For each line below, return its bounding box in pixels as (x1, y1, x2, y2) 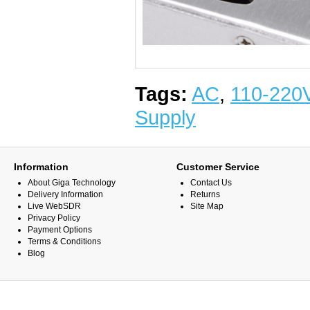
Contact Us (190, 178, 232, 188)
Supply (135, 106, 196, 129)
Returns (190, 190, 220, 199)
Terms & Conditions (28, 237, 101, 246)
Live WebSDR (28, 201, 81, 211)
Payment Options (28, 225, 92, 235)
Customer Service (176, 161, 259, 172)
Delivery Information (28, 190, 103, 199)
